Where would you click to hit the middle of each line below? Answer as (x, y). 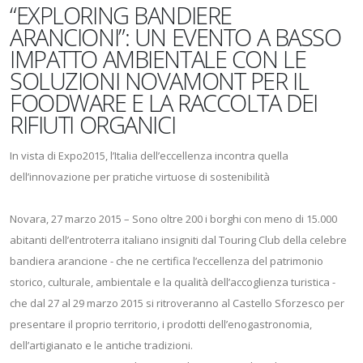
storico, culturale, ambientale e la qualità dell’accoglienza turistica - (173, 282)
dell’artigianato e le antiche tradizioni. (102, 345)
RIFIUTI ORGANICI (93, 124)
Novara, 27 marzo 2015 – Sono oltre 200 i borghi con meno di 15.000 (173, 219)
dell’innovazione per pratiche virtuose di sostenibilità (140, 177)
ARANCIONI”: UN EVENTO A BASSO (175, 37)
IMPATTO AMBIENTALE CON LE (158, 59)
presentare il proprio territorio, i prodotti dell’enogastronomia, (161, 324)
